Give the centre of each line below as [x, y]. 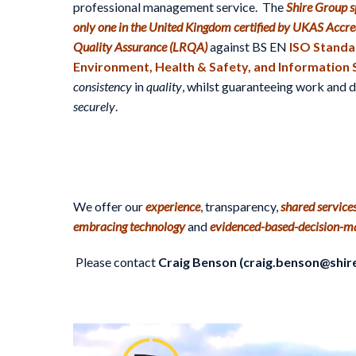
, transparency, [240, 207]
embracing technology [129, 226]
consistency [103, 86]
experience [173, 207]
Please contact [117, 262]
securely [94, 106]
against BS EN [248, 46]
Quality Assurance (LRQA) [140, 46]
